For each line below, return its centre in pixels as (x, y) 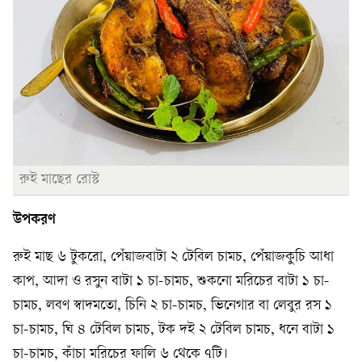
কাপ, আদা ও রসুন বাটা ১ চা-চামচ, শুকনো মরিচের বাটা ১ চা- (171, 281)
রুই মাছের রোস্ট (59, 179)
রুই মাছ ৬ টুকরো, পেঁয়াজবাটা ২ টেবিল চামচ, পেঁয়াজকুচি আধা (173, 257)
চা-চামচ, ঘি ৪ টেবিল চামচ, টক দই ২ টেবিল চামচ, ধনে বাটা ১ (174, 330)
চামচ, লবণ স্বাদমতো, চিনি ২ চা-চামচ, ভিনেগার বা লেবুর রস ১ (173, 305)
